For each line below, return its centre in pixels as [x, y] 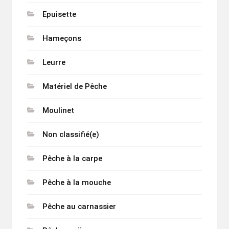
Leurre [54, 63]
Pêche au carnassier [79, 207]
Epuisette [59, 15]
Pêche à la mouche [76, 183]
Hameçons [62, 39]
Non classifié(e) [71, 135]
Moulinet [58, 111]
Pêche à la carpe [72, 159]
